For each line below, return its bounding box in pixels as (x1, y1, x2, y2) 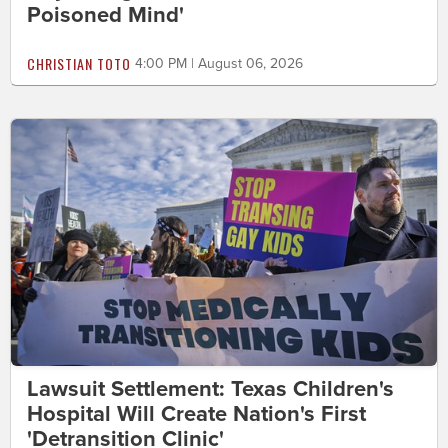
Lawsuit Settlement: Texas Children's (27, 376, 394, 403)
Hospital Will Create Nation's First (27, 401, 366, 428)
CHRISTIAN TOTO (27, 52, 131, 74)
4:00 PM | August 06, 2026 (135, 54, 303, 72)
